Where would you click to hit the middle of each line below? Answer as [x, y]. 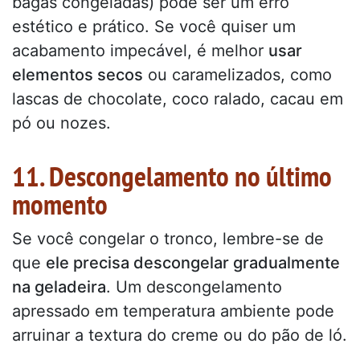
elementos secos [78, 75]
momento [60, 205]
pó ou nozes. [61, 123]
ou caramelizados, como [237, 75]
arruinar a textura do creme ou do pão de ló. [180, 335]
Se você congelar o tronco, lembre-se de [168, 239]
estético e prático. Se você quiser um [154, 27]
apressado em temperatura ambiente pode [173, 311]
